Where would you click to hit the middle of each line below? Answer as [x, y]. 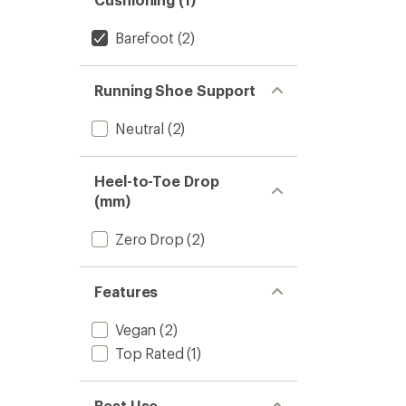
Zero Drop [150, 239]
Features [126, 291]
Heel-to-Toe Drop [157, 181]
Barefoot [145, 38]
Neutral [140, 128]
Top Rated [150, 353]
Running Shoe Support [175, 90]
